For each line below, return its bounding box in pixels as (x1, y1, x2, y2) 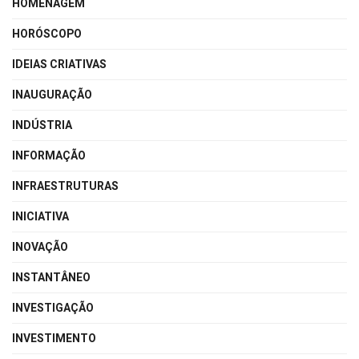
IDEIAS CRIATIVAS (12, 55, 107, 73)
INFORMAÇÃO (12, 147, 86, 164)
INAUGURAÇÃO (12, 86, 92, 103)
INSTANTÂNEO (12, 268, 91, 286)
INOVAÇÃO (12, 238, 68, 256)
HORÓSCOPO (12, 25, 82, 42)
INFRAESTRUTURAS (12, 177, 119, 195)
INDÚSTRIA (12, 116, 72, 134)
